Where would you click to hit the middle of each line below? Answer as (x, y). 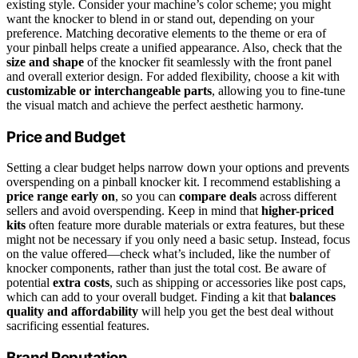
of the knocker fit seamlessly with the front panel (208, 62)
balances (312, 297)
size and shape (45, 62)
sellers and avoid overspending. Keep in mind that (134, 211)
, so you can (147, 197)
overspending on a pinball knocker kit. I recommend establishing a (173, 182)
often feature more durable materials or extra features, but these (185, 225)
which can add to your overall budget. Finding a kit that (148, 297)
